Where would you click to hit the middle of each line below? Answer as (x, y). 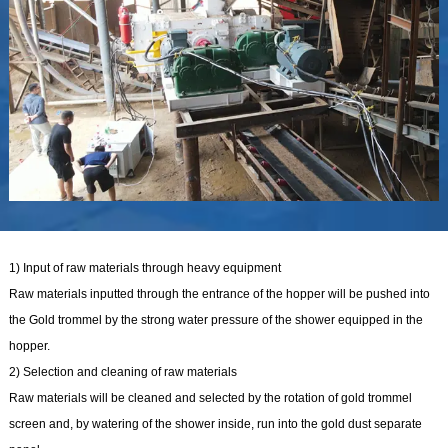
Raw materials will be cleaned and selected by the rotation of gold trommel (210, 397)
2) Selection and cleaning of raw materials (122, 371)
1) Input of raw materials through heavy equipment (144, 267)
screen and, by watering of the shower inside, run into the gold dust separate (215, 423)
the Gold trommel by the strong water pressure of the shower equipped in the (215, 319)
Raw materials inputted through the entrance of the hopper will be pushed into (219, 293)
